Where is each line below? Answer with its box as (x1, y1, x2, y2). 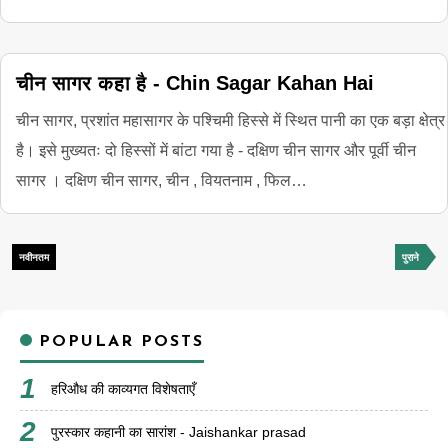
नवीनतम (19, 253, 49, 264)
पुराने (402, 253, 419, 264)
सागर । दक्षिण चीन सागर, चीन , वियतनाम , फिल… (16, 172, 307, 189)
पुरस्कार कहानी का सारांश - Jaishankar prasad (51, 424, 306, 440)
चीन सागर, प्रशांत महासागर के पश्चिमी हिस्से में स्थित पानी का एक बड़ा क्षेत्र (16, 112, 445, 129)
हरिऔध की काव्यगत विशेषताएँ (51, 381, 195, 397)
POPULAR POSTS (32, 334, 204, 350)
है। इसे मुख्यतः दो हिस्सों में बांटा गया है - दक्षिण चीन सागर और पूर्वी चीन (16, 142, 416, 159)
